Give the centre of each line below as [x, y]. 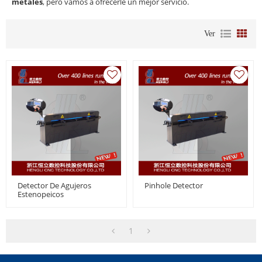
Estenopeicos [41, 194]
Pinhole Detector [174, 185]
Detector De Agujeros [54, 185]
